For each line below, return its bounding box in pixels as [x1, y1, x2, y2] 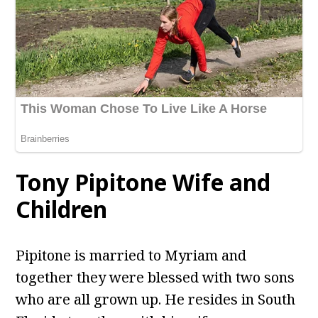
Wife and [172, 167, 271, 198]
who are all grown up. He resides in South [16, 290, 296, 309]
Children [16, 194, 108, 225]
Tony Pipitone [16, 167, 168, 198]
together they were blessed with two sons [16, 268, 295, 287]
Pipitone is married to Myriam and [16, 246, 247, 265]
